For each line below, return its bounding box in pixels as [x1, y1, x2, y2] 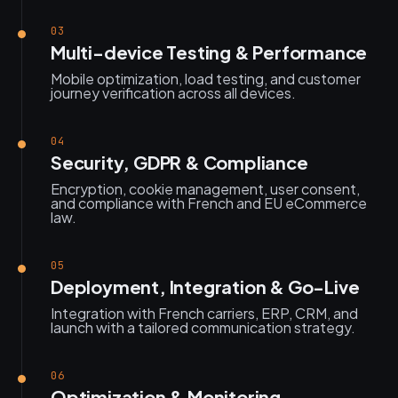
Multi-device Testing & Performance [51, 41, 368, 63]
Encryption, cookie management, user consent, [51, 179, 360, 198]
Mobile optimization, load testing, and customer [51, 69, 361, 88]
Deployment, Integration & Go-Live [51, 275, 360, 298]
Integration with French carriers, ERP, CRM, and [51, 304, 358, 322]
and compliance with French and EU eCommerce [51, 194, 367, 212]
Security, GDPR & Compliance [51, 151, 308, 173]
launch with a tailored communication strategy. [51, 318, 355, 337]
